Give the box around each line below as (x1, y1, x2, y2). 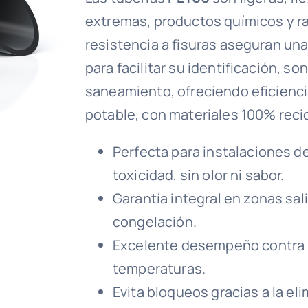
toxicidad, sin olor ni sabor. (113, 166, 285, 184)
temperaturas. (113, 259, 206, 278)
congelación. (113, 212, 197, 231)
